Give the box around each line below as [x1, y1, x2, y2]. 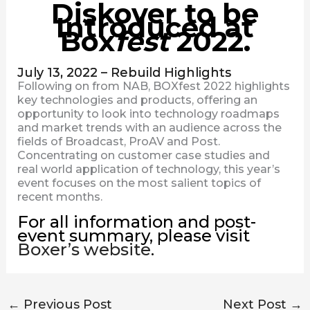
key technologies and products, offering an [17, 93, 257, 107]
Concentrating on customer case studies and [17, 149, 270, 162]
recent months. [17, 190, 102, 203]
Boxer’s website [17, 239, 151, 259]
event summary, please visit [17, 226, 250, 246]
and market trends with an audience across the [17, 121, 282, 134]
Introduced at [56, 10, 254, 44]
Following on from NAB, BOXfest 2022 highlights [17, 80, 290, 93]
